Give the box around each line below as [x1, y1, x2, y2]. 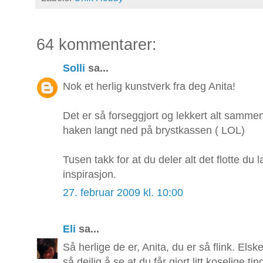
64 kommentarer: [36, 35, 157, 54]
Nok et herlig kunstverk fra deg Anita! [63, 80, 235, 93]
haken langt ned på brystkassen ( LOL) [63, 124, 245, 137]
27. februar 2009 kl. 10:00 [63, 187, 183, 199]
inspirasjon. [63, 168, 116, 181]
